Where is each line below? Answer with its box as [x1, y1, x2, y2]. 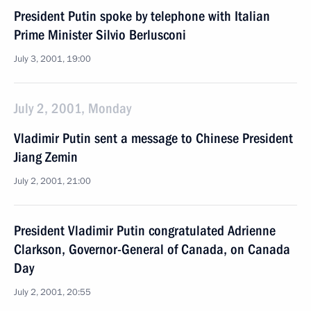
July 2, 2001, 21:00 [14, 175, 91, 187]
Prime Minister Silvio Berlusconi [14, 26, 186, 43]
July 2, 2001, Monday [14, 100, 131, 117]
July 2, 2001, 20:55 [14, 286, 91, 299]
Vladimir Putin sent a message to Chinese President [14, 130, 293, 146]
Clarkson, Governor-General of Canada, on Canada [14, 241, 290, 258]
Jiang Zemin [14, 149, 78, 165]
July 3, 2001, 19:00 [14, 53, 91, 65]
